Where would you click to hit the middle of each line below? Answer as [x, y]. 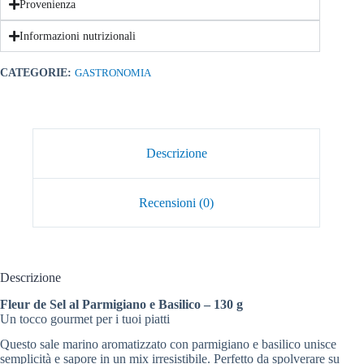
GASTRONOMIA [113, 73]
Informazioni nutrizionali [78, 36]
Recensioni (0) [177, 202]
